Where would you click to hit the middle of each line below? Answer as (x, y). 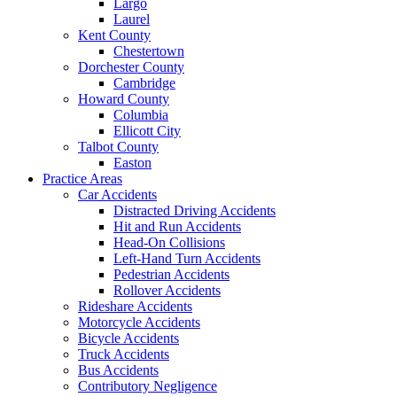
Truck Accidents (124, 354)
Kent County (114, 35)
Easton (132, 163)
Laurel (132, 19)
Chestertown (149, 51)
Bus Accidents (118, 370)
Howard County (124, 99)
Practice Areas (82, 179)
